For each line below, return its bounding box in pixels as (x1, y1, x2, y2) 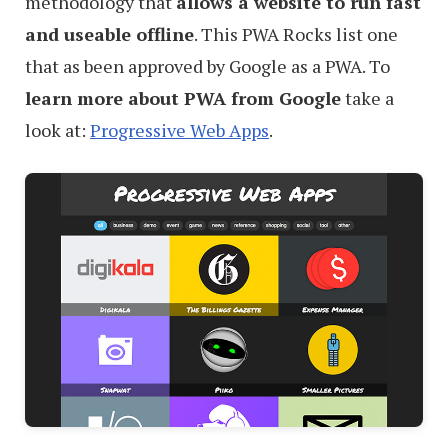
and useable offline (25, 21, 194, 46)
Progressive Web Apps (90, 117, 269, 142)
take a (341, 85, 394, 110)
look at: (25, 117, 90, 142)
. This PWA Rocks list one (194, 21, 398, 46)
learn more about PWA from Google (25, 85, 341, 110)
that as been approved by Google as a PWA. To (25, 53, 390, 78)
